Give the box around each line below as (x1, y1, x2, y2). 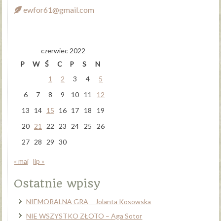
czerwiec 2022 (41, 46, 86, 55)
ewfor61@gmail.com (22, 5, 95, 15)
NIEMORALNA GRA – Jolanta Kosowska (26, 197, 151, 206)
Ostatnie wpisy (14, 177, 101, 191)
